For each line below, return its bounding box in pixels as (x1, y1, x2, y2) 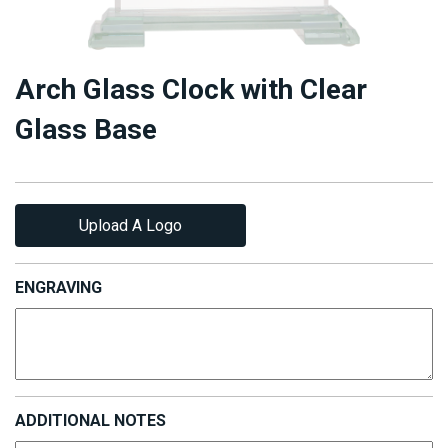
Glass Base (15, 113, 157, 146)
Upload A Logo (79, 216, 182, 235)
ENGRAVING (15, 278, 102, 297)
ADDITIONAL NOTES (15, 411, 166, 430)
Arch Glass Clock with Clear (15, 73, 367, 106)
